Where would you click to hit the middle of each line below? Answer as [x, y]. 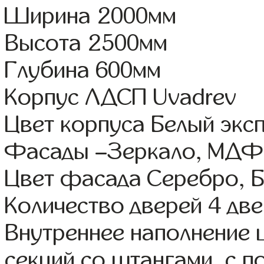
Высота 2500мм [86, 43]
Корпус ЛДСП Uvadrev [121, 97]
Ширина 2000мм [91, 16]
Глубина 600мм [83, 70]
